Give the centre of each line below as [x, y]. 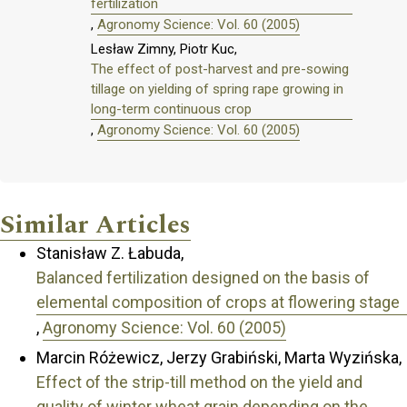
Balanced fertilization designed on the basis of [203, 278]
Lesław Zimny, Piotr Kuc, [164, 50]
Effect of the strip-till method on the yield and [199, 382]
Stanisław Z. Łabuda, [110, 253]
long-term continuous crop [171, 109]
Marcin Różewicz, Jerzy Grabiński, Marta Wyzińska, [219, 357]
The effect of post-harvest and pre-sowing [220, 69]
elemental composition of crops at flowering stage [218, 303]
